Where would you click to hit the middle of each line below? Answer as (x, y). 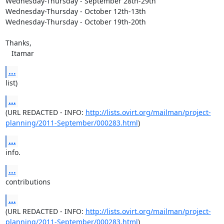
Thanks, (18, 42)
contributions (28, 181)
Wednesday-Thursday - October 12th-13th (75, 11)
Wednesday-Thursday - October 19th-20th (75, 21)
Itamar (22, 53)
